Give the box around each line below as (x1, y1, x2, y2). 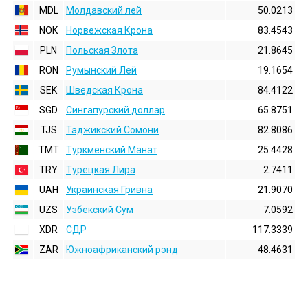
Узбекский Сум (66, 204, 133, 215)
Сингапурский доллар (66, 104, 165, 115)
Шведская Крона (66, 85, 143, 96)
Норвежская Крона (66, 25, 153, 36)
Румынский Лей (66, 65, 137, 76)
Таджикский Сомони (66, 124, 159, 135)
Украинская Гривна (66, 184, 153, 195)
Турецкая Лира (66, 164, 135, 175)
